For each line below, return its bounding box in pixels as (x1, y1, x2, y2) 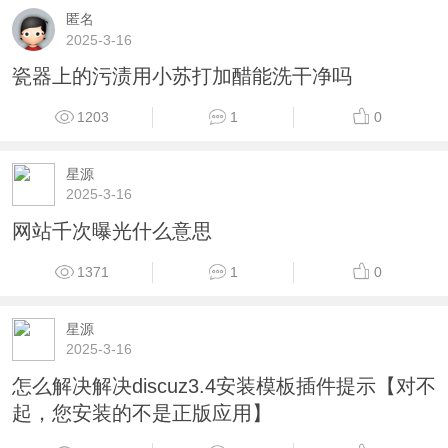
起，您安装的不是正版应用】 (11, 401, 272, 424)
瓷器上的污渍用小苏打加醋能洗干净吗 (11, 65, 352, 88)
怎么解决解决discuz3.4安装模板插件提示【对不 (11, 374, 436, 397)
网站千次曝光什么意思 (11, 219, 212, 242)
